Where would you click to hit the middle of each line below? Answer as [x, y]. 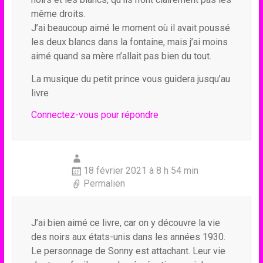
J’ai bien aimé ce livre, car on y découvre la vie [125, 223]
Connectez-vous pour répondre [95, 115]
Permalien [104, 183]
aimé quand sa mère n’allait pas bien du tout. [121, 56]
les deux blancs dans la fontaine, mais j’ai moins [129, 42]
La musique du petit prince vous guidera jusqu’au [130, 79]
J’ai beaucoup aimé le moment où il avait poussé [130, 28]
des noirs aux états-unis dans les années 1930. [128, 237]
